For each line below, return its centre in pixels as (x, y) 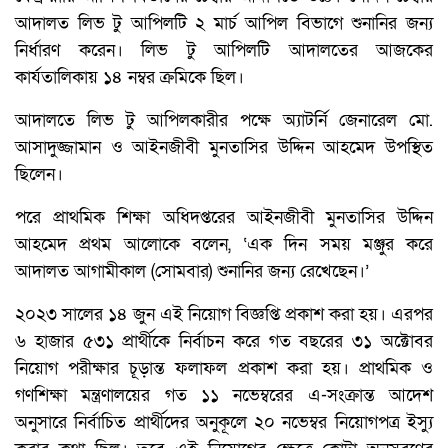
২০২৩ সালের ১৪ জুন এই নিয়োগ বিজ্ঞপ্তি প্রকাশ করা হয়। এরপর (224, 315)
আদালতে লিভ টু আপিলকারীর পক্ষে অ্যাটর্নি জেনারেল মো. (224, 121)
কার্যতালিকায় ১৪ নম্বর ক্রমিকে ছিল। (129, 78)
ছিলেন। (39, 175)
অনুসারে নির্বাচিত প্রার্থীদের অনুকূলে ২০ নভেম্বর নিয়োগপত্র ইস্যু (224, 423)
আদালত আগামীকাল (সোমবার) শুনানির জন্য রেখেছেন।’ (192, 272)
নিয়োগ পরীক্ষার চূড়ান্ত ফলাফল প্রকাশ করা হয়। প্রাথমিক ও (224, 369)
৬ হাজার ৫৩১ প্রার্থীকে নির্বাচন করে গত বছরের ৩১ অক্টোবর (224, 342)
